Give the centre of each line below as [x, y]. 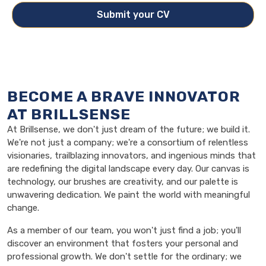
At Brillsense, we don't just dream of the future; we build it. [129, 129]
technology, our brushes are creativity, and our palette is [123, 182]
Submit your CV [133, 15]
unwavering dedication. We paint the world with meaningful [129, 195]
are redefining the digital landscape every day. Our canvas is [128, 169]
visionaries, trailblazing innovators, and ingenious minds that [132, 156]
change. [23, 208]
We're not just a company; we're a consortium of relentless [128, 142]
